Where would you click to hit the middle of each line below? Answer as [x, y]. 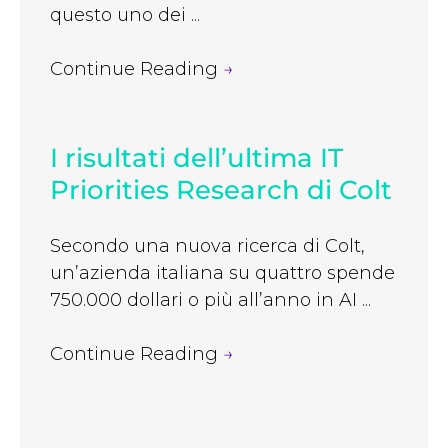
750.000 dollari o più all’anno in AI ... [210, 300]
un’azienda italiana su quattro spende [222, 273]
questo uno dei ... [125, 14]
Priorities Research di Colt [221, 190]
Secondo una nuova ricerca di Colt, [207, 246]
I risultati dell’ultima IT [196, 158]
